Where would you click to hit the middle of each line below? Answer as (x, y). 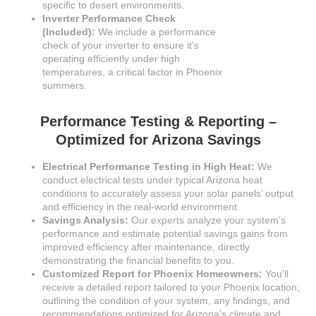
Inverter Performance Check (109, 19)
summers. (65, 86)
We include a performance (156, 32)
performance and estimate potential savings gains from (165, 234)
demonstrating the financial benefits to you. (138, 261)
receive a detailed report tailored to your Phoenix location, (171, 287)
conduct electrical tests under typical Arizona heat (152, 180)
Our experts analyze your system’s (207, 220)
